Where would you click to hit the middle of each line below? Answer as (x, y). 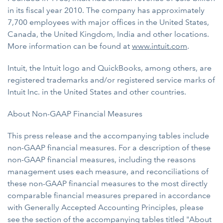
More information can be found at (70, 46)
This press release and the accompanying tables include (108, 136)
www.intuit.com (160, 46)
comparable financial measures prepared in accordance (109, 195)
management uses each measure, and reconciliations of (108, 171)
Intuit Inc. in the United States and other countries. (97, 92)
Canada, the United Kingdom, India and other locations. (108, 34)
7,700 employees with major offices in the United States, (108, 22)
